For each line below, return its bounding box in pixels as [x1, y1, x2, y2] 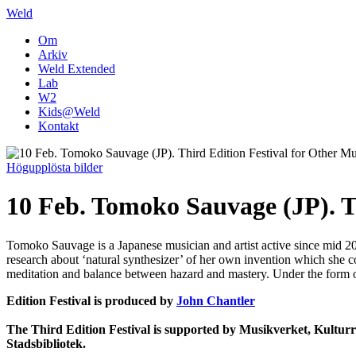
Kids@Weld [38, 105, 100, 118]
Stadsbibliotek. [6, 336, 86, 350]
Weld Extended [38, 62, 115, 75]
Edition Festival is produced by [6, 293, 176, 308]
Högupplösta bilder [6, 161, 103, 174]
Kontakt [38, 119, 79, 133]
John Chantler [176, 293, 255, 308]
